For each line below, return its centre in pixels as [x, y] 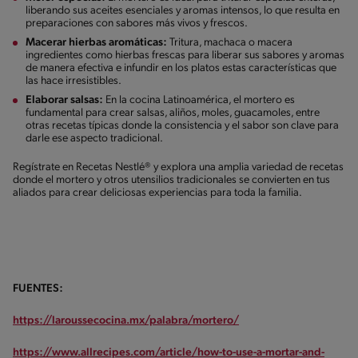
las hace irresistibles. [76, 81]
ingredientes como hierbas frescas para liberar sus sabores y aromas [185, 55]
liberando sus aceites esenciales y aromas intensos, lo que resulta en [183, 10]
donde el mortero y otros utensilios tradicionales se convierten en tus [171, 180]
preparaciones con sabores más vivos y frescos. [139, 23]
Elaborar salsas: [66, 100]
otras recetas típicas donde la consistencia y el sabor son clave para [182, 125]
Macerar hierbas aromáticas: [96, 42]
